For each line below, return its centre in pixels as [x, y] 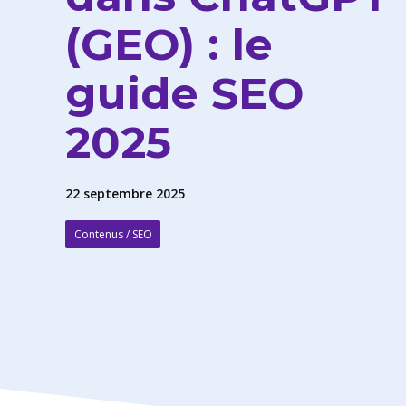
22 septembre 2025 [125, 194]
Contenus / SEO [113, 235]
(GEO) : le [169, 45]
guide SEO [184, 94]
